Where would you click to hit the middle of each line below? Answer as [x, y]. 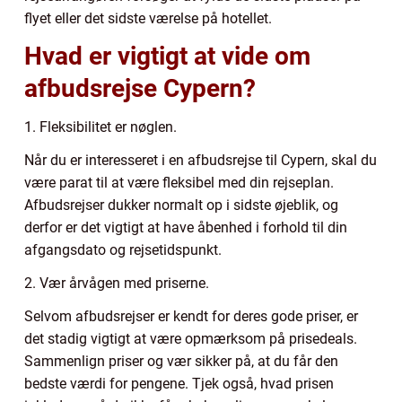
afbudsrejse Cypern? [140, 88]
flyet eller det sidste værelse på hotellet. [148, 18]
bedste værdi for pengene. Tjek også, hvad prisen [179, 383]
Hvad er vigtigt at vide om [167, 56]
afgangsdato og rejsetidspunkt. [123, 249]
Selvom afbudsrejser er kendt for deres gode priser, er [191, 316]
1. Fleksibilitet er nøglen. [100, 127]
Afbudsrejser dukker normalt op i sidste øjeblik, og [181, 205]
